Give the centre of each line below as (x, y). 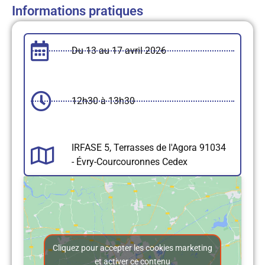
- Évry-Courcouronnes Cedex (129, 162)
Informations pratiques (77, 11)
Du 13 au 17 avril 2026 (119, 50)
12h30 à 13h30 (103, 101)
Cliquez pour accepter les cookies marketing (132, 248)
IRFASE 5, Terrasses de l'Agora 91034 (148, 148)
